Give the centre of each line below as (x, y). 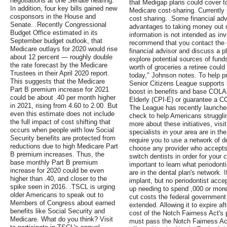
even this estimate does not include (62, 114)
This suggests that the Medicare (58, 82)
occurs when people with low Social (62, 130)
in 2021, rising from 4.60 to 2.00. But (64, 106)
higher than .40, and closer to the (59, 179)
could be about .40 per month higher (63, 98)
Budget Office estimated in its (54, 33)
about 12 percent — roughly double (61, 57)
